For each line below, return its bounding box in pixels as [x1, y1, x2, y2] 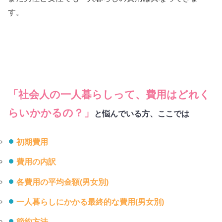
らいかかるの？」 [8, 107, 95, 119]
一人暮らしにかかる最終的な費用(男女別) [16, 197, 164, 206]
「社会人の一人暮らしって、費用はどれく [8, 89, 211, 101]
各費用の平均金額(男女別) [16, 177, 109, 186]
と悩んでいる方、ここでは [94, 109, 190, 118]
